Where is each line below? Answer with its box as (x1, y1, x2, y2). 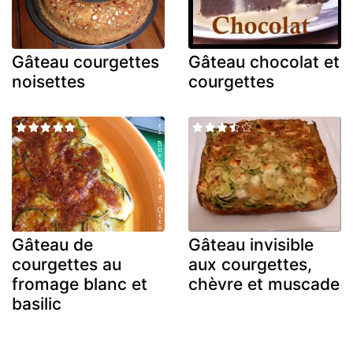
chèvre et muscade (188, 273, 340, 294)
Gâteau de (12, 234, 93, 255)
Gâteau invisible (188, 234, 314, 255)
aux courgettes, (188, 254, 312, 274)
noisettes (12, 72, 85, 92)
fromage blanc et (12, 273, 147, 294)
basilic (12, 293, 61, 314)
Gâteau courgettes (12, 52, 159, 72)
